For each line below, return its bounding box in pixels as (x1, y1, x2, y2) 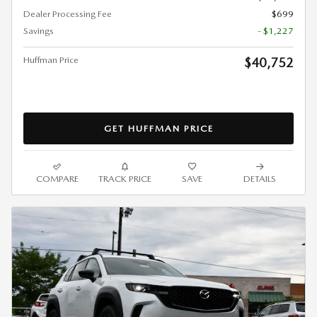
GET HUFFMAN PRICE (103, 122, 214, 134)
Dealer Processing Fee (23, 8, 112, 20)
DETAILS (243, 173, 277, 184)
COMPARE (35, 173, 79, 184)
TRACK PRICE (98, 173, 151, 184)
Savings (23, 25, 54, 37)
